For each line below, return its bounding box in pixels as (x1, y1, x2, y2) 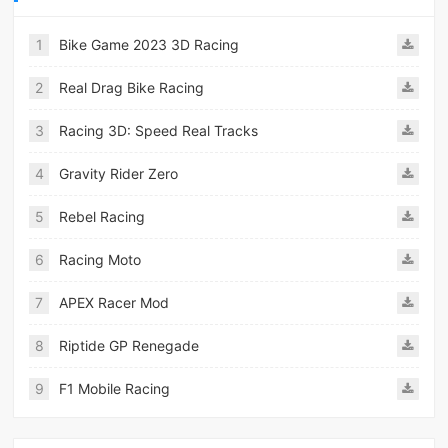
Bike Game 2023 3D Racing (59, 36, 240, 54)
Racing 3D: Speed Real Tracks (59, 122, 259, 140)
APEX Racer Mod (59, 294, 170, 312)
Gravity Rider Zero (59, 165, 179, 183)
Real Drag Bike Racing (59, 79, 205, 97)
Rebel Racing (59, 208, 146, 226)
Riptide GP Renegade (59, 337, 200, 355)
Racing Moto (59, 251, 142, 269)
